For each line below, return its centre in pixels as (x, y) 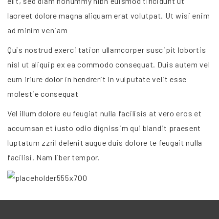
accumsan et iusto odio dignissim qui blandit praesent (104, 128)
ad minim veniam (38, 30)
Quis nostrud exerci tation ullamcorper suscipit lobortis (107, 50)
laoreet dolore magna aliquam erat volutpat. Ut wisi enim (109, 15)
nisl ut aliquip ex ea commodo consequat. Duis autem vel (109, 64)
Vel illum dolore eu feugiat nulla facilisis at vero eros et (105, 113)
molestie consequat (43, 94)
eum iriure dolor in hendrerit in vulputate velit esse (97, 79)
